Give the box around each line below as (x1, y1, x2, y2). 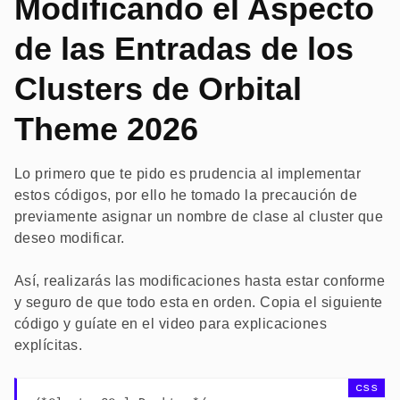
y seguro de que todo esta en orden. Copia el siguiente (14, 294, 383, 310)
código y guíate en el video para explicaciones (14, 315, 328, 331)
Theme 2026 (14, 110, 198, 147)
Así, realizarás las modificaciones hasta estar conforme (14, 272, 386, 288)
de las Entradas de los (14, 29, 354, 67)
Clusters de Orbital (14, 70, 302, 107)
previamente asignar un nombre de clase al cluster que (14, 208, 384, 224)
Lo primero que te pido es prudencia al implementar (14, 165, 362, 181)
